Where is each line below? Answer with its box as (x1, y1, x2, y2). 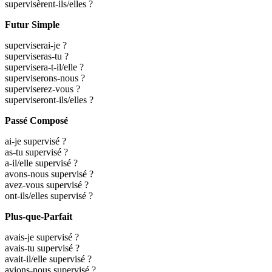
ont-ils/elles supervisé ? (5, 190, 93, 201)
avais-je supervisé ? (5, 231, 79, 242)
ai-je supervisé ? (5, 135, 66, 146)
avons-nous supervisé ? (5, 168, 93, 179)
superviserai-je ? (5, 39, 67, 50)
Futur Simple (5, 19, 59, 30)
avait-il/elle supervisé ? (5, 253, 92, 264)
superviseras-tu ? (5, 50, 69, 61)
